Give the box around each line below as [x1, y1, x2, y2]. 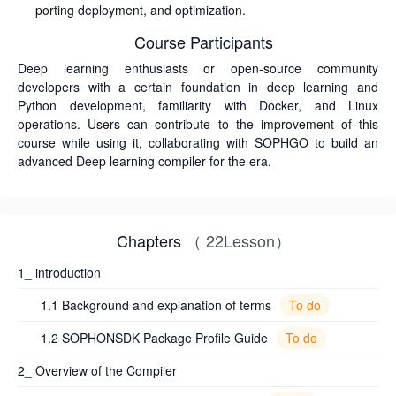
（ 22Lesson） [185, 229, 291, 252]
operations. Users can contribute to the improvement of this [18, 115, 378, 133]
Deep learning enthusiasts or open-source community [18, 59, 378, 77]
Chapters [116, 229, 186, 252]
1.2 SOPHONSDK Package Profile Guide [41, 329, 268, 346]
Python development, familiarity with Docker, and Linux [18, 96, 378, 114]
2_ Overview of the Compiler [18, 362, 177, 379]
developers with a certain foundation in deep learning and [18, 78, 378, 95]
